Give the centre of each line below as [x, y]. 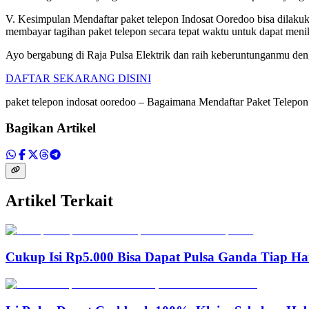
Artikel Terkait [59, 201]
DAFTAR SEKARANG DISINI [78, 78]
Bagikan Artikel [51, 128]
